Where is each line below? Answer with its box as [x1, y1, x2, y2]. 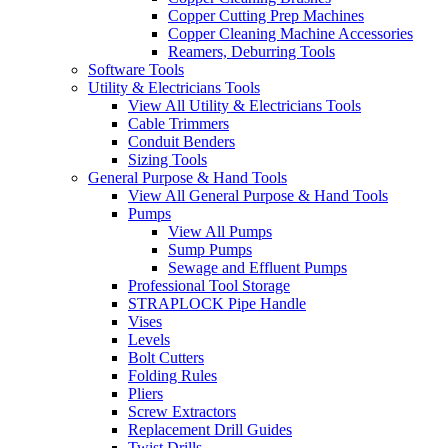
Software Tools [88, 61, 184, 79]
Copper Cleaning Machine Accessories [168, 25, 413, 43]
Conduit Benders [128, 133, 235, 151]
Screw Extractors [128, 403, 236, 421]
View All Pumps [168, 223, 272, 241]
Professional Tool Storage [128, 277, 290, 295]
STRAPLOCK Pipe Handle [128, 295, 306, 313]
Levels [128, 331, 170, 349]
